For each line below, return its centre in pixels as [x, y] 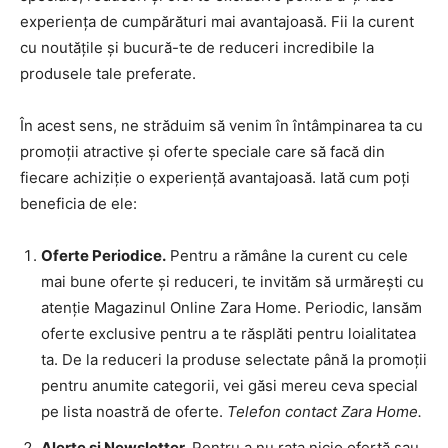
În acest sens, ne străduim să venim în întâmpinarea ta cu [221, 126]
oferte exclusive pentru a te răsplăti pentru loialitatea [228, 334]
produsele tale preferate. [108, 74]
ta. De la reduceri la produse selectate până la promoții [234, 360]
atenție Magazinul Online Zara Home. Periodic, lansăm [231, 308]
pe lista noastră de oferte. [134, 412]
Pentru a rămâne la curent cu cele [287, 256]
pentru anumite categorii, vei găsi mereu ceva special [229, 386]
